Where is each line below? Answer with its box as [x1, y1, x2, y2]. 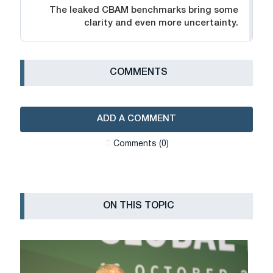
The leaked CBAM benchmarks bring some [49, 6, 238, 15]
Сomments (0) [113, 140, 169, 149]
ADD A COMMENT [97, 115, 176, 124]
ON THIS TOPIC [103, 202, 174, 211]
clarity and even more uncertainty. [84, 19, 238, 28]
